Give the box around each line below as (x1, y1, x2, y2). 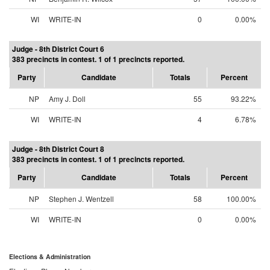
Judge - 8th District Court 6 (12, 43, 104, 54)
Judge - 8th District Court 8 (12, 143, 104, 154)
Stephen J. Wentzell (49, 193, 114, 204)
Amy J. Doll (49, 93, 86, 104)
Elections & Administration (9, 252, 90, 261)
